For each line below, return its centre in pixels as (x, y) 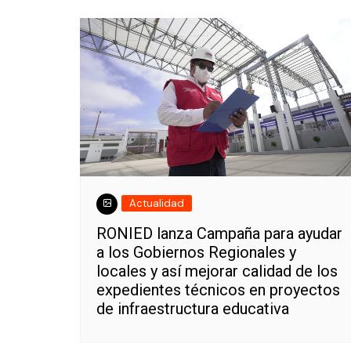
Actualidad (157, 204)
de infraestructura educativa (193, 309)
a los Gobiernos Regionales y (196, 253)
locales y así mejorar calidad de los (217, 271)
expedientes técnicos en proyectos (218, 290)
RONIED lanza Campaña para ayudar (219, 234)
